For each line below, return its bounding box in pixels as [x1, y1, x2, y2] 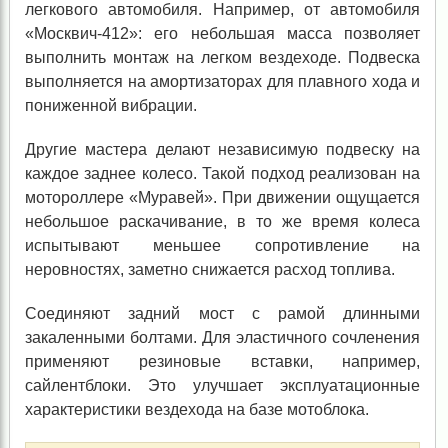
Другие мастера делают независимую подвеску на [24, 140, 421, 158]
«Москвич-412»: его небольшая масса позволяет [24, 24, 421, 42]
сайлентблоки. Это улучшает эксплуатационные [24, 376, 421, 394]
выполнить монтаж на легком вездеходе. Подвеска [24, 48, 421, 66]
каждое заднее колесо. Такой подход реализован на [24, 164, 421, 182]
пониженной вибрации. [24, 96, 197, 114]
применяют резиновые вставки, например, [24, 352, 421, 370]
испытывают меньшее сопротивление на [24, 236, 421, 254]
